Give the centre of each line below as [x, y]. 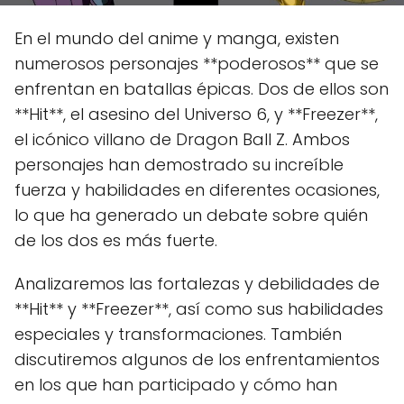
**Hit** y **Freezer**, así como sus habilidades [199, 308]
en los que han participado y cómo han [176, 384]
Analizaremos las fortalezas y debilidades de [197, 283]
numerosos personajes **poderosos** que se [197, 63]
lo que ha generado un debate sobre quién [191, 215]
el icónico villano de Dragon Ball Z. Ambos [182, 139]
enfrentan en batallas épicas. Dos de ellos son [202, 88]
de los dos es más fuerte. [116, 240]
